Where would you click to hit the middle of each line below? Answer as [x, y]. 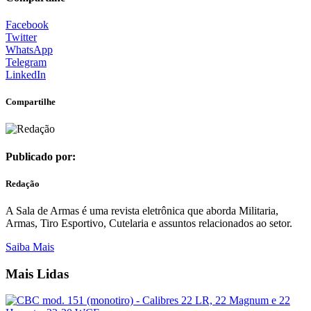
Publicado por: [41, 156]
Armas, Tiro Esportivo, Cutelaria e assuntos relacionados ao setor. [149, 223]
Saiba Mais [30, 246]
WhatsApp [29, 49]
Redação [23, 183]
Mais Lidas [37, 274]
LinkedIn [26, 74]
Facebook [27, 24]
